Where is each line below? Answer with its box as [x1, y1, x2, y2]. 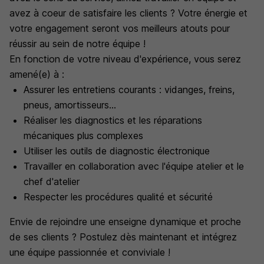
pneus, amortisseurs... [24, 99, 116, 111]
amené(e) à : [9, 68, 64, 80]
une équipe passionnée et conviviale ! [9, 246, 170, 258]
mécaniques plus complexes [24, 130, 143, 141]
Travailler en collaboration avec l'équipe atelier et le [24, 160, 244, 172]
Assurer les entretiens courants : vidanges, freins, [24, 84, 235, 95]
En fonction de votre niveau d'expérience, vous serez [9, 53, 241, 65]
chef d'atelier [24, 176, 80, 187]
